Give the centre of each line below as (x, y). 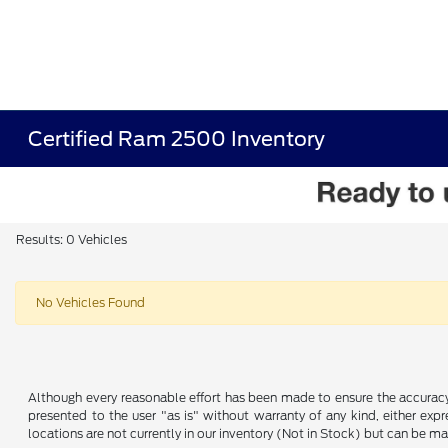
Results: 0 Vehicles (71, 239)
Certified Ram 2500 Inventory (177, 139)
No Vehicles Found (90, 302)
